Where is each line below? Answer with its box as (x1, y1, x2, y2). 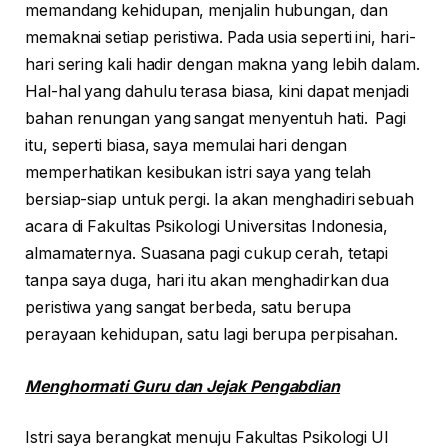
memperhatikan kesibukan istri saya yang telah (25, 163, 372, 183)
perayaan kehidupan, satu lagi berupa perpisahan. (25, 325, 399, 345)
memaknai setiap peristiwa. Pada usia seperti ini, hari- (25, 28, 416, 48)
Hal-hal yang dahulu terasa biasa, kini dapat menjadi (25, 82, 409, 102)
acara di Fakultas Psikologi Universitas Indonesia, (25, 217, 389, 237)
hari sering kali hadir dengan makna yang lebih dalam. (25, 55, 420, 75)
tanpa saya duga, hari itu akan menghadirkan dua (25, 271, 390, 291)
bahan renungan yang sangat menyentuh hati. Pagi (25, 109, 407, 129)
